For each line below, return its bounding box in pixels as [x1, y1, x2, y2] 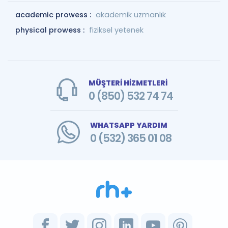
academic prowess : [15, 10, 93, 20]
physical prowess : [15, 25, 87, 35]
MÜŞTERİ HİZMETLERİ [88, 78, 167, 88]
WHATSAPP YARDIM [90, 120, 167, 130]
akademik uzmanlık [96, 10, 166, 20]
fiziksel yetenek [89, 25, 144, 35]
